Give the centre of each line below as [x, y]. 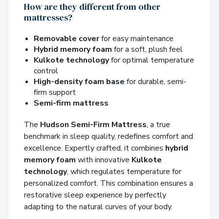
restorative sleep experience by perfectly [95, 195]
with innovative [104, 160]
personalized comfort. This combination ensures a [109, 184]
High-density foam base [79, 82]
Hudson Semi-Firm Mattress [93, 125]
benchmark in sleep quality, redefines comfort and [109, 137]
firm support [55, 93]
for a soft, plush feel [147, 50]
